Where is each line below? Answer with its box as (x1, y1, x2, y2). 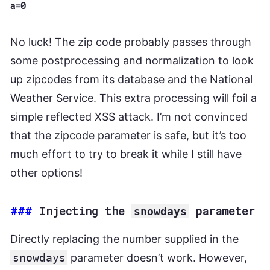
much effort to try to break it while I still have (10, 147, 242, 160)
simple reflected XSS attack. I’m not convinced (10, 110, 248, 123)
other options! (10, 166, 83, 179)
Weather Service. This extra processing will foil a (10, 91, 257, 104)
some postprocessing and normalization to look (10, 54, 254, 67)
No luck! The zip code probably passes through (10, 35, 251, 48)
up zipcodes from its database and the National (10, 72, 253, 86)
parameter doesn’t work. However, (67, 251, 248, 264)
